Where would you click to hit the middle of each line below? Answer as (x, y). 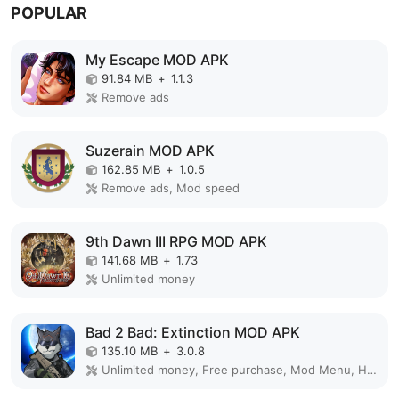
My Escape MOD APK (157, 59)
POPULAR (49, 12)
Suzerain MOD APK (150, 150)
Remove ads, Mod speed (171, 187)
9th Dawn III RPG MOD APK (176, 241)
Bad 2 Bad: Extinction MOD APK (193, 332)
